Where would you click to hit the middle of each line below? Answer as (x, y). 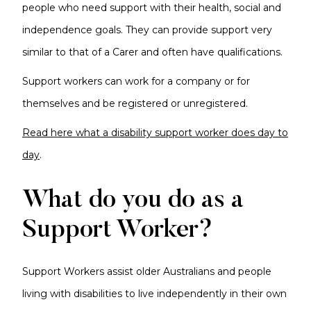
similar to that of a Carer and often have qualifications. (152, 52)
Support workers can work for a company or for (136, 81)
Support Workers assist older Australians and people (147, 271)
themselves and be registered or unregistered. (135, 103)
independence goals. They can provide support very (147, 30)
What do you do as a (133, 201)
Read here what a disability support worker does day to (155, 133)
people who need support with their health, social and (152, 8)
